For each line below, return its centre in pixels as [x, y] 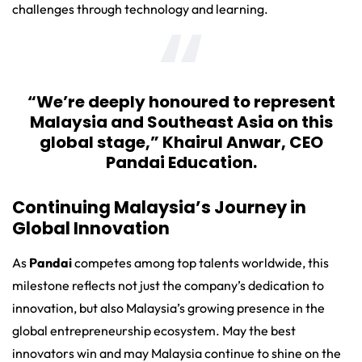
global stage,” [101, 142]
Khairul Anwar [221, 142]
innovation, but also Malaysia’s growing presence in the [168, 307]
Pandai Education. [181, 162]
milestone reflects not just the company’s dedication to [168, 285]
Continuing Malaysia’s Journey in [159, 207]
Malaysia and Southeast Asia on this [181, 122]
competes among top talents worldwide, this [202, 262]
